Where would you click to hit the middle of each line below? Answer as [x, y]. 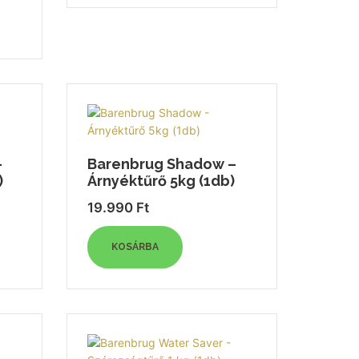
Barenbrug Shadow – [162, 164]
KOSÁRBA [135, 247]
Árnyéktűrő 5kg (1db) [161, 181]
